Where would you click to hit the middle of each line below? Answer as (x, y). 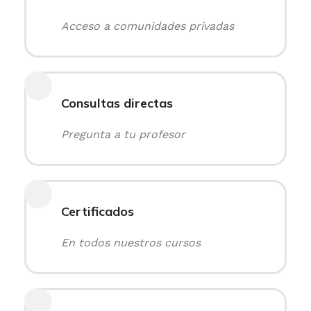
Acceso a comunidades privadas (148, 26)
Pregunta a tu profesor (123, 134)
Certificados (98, 211)
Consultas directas (117, 103)
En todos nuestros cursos (131, 243)
